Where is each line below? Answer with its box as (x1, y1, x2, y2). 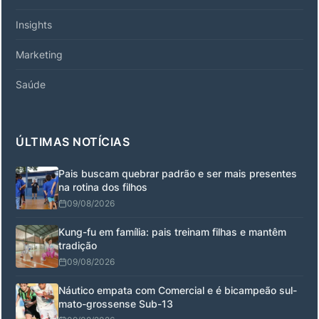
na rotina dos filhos (58, 180, 147, 193)
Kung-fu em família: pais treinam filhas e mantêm (58, 225, 286, 238)
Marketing (16, 48, 63, 61)
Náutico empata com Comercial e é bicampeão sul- (58, 283, 297, 296)
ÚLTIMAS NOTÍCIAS (16, 134, 130, 149)
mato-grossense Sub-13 (58, 297, 173, 310)
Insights (16, 18, 52, 31)
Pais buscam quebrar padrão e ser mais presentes (58, 167, 297, 179)
